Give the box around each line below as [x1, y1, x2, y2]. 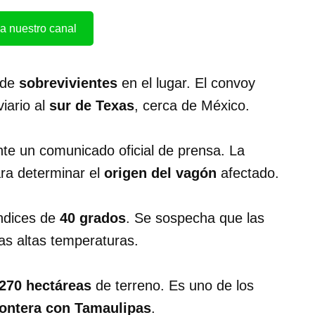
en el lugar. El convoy [117, 75, 255, 91]
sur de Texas [49, 98, 134, 114]
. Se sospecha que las [126, 210, 264, 226]
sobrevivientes [19, 75, 117, 91]
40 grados [60, 210, 126, 226]
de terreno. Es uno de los [91, 278, 254, 294]
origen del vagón [104, 165, 217, 181]
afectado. [217, 165, 279, 181]
